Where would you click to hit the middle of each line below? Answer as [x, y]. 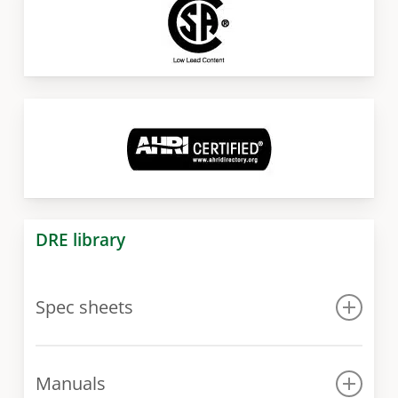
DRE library [81, 239]
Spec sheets [85, 306]
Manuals [71, 383]
